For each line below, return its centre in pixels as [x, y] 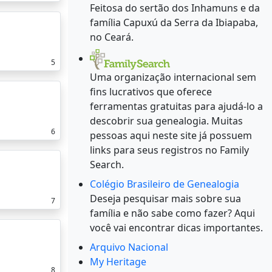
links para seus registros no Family [169, 150]
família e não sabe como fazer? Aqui [172, 213]
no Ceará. [112, 37]
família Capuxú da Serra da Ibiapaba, [174, 23]
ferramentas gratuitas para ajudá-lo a [176, 107]
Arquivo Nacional [129, 247]
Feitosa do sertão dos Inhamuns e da [175, 8]
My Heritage [118, 262]
